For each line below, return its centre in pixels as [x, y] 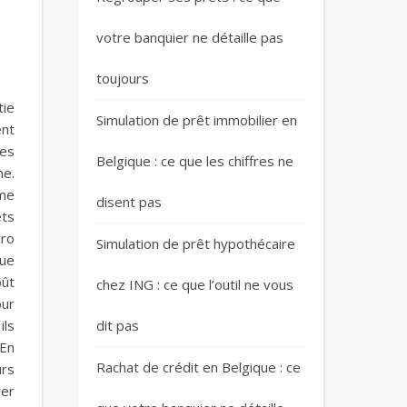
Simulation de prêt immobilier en [197, 120]
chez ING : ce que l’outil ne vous [195, 284]
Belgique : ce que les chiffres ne [195, 161]
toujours [123, 78]
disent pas [129, 202]
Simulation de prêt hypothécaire [196, 243]
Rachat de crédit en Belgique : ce [199, 367]
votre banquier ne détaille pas [190, 37]
